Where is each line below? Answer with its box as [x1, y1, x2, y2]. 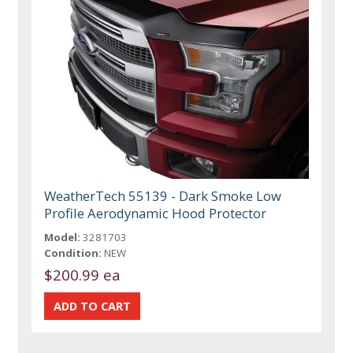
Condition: [44, 246, 102, 261]
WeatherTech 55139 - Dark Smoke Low [44, 187, 282, 206]
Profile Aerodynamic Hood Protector [44, 204, 267, 223]
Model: [44, 230, 81, 245]
